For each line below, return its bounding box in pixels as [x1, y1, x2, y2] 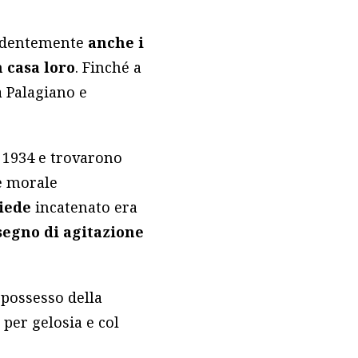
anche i [88, 33, 145, 53]
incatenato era [35, 197, 138, 217]
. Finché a [75, 58, 142, 78]
